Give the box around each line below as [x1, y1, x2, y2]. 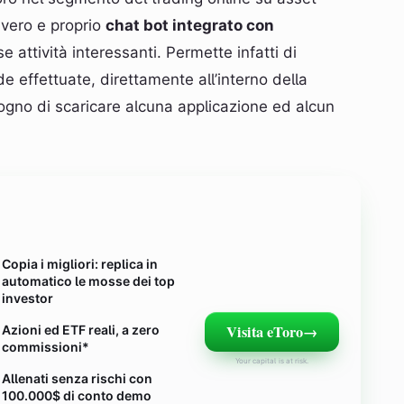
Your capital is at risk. [235, 356, 308, 365]
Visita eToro [225, 321, 303, 343]
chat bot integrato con [106, 16, 274, 34]
